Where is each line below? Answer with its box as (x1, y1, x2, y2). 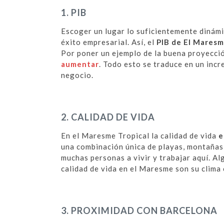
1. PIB (61, 7, 86, 18)
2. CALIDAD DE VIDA (61, 111, 155, 123)
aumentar (61, 59, 99, 69)
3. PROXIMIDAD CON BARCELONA (61, 205, 217, 216)
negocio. (61, 70, 93, 80)
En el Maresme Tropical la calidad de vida (61, 131, 218, 140)
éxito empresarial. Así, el (61, 37, 156, 47)
